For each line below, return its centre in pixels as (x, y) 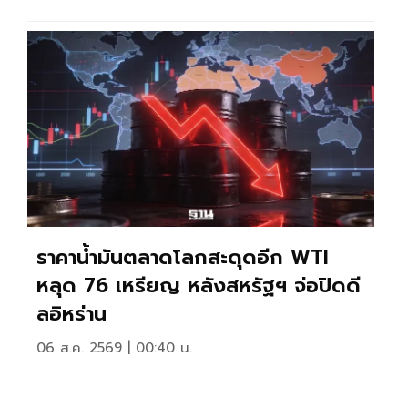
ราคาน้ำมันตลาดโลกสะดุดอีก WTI (183, 258)
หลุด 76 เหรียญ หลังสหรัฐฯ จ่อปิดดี (199, 286)
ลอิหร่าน (71, 314)
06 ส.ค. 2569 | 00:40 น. (114, 348)
